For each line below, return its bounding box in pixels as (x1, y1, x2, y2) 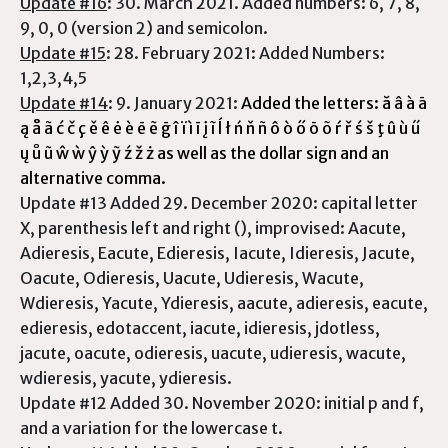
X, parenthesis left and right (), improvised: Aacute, (20, 218, 406, 238)
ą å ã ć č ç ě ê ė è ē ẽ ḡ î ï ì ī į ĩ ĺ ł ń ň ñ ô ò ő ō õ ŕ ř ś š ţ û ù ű (20, 118, 420, 138)
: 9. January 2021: (108, 93, 241, 113)
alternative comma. (20, 168, 166, 188)
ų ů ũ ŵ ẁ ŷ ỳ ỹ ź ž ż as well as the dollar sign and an (20, 143, 389, 163)
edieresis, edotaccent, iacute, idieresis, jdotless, (20, 318, 380, 338)
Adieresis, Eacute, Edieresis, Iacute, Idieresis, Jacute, (20, 243, 415, 263)
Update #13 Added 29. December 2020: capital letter (20, 193, 418, 213)
